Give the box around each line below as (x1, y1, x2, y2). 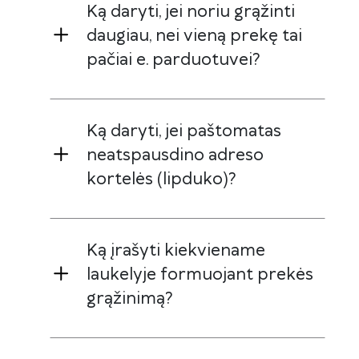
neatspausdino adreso (87, 143, 264, 167)
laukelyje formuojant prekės (87, 263, 313, 286)
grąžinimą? (87, 287, 173, 310)
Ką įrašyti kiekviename (87, 239, 265, 262)
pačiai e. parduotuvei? (87, 48, 260, 71)
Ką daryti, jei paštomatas (87, 119, 281, 143)
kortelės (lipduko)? (87, 167, 236, 191)
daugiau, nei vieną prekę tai (87, 24, 302, 47)
